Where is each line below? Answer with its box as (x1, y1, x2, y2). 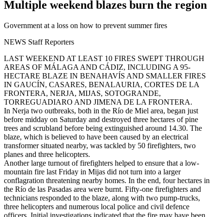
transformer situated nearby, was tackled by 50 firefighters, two (4, 141, 196, 150)
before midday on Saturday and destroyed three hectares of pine (4, 115, 198, 124)
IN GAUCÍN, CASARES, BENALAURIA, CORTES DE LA (4, 80, 199, 89)
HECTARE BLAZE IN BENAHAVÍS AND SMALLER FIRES (4, 71, 206, 80)
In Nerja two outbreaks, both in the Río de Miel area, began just (4, 106, 198, 115)
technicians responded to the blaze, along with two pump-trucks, (4, 193, 200, 202)
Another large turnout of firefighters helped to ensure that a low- (4, 158, 199, 167)
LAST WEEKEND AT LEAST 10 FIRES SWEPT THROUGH (4, 54, 204, 62)
